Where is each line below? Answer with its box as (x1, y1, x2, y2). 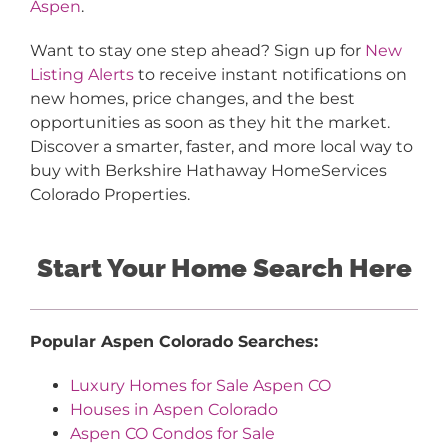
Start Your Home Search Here (36, 252, 412, 284)
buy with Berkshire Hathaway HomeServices (29, 161, 387, 181)
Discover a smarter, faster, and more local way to (29, 137, 413, 157)
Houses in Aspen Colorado (69, 400, 278, 420)
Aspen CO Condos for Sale (69, 424, 275, 444)
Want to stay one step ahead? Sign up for (29, 41, 365, 61)
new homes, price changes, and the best (29, 89, 355, 109)
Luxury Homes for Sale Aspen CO (69, 376, 331, 396)
